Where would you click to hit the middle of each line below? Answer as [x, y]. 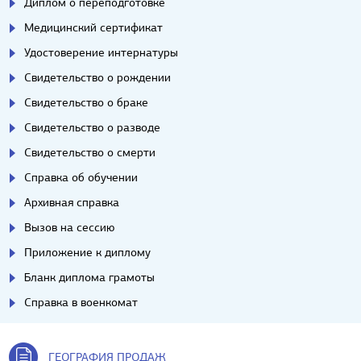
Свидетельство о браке [86, 103]
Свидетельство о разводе [92, 128]
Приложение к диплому [87, 253]
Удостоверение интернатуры [101, 53]
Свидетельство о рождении [98, 78]
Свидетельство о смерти [90, 153]
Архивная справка [72, 203]
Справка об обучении [81, 178]
